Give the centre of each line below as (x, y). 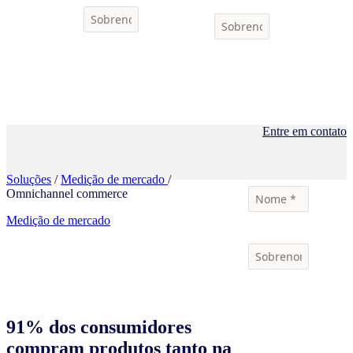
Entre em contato (304, 132)
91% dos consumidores (99, 327)
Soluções (29, 180)
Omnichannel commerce (67, 194)
